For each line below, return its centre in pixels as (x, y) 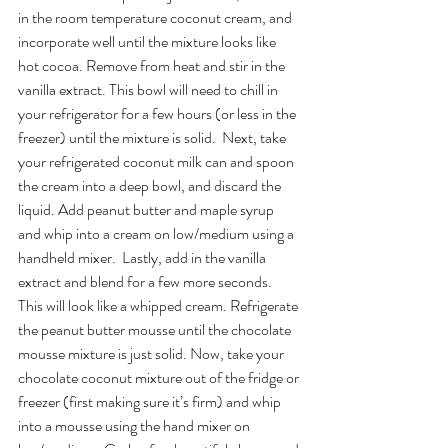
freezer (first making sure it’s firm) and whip (151, 401)
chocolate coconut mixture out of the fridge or (160, 377)
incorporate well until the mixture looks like (148, 41)
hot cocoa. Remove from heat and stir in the (153, 65)
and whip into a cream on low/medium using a (157, 233)
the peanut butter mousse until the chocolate (156, 329)
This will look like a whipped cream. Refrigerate (159, 305)
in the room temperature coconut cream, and (156, 17)
